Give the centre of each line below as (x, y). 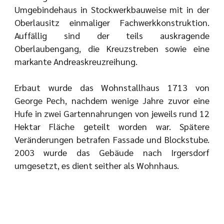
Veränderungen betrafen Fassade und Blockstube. (112, 139)
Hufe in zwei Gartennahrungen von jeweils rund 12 (112, 113)
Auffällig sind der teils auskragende (112, 35)
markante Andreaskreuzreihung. (76, 61)
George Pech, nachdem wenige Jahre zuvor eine (112, 100)
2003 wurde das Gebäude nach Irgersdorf (112, 152)
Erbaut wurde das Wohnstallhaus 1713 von (112, 87)
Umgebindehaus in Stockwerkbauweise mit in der (112, 9)
